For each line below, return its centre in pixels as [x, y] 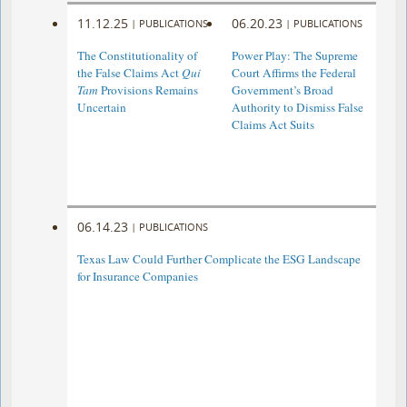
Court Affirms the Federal [293, 73]
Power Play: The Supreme [294, 56]
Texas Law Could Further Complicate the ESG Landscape [219, 259]
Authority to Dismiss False [297, 108]
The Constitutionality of [138, 56]
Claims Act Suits [273, 125]
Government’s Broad [282, 90]
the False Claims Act [130, 73]
